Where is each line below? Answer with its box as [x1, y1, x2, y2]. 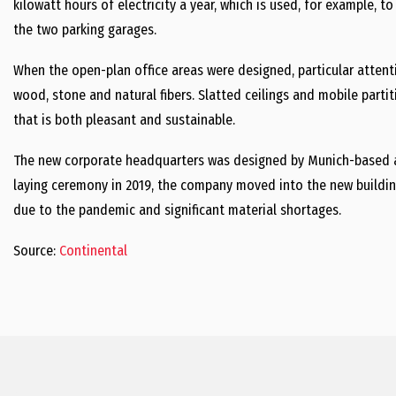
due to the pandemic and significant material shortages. [13, 202, 341, 218]
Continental [59, 242, 127, 259]
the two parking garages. [13, 21, 156, 38]
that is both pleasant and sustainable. [13, 111, 235, 128]
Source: [13, 242, 59, 259]
